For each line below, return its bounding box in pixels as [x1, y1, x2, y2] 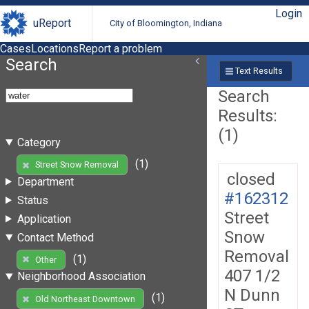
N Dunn [224, 285, 280, 305]
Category [17, 135, 61, 149]
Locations [31, 41, 79, 55]
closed [227, 169, 275, 189]
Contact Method [17, 230, 94, 244]
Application [17, 212, 71, 226]
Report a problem [79, 41, 162, 55]
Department [17, 175, 74, 188]
